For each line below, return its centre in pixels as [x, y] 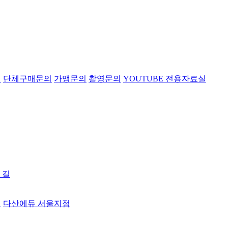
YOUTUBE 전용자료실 [165, 78]
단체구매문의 [27, 78]
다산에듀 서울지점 [37, 204]
